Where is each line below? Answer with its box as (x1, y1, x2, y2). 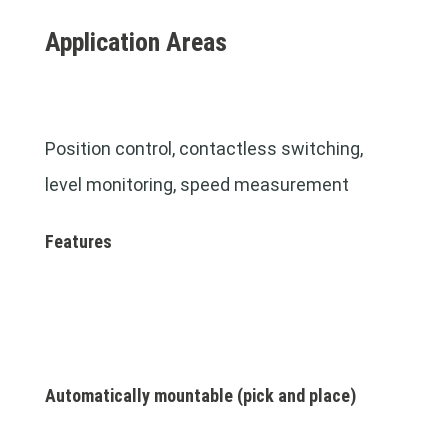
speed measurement (179, 174, 349, 195)
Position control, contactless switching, (44, 138, 363, 159)
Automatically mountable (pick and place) (44, 385, 356, 406)
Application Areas (44, 27, 227, 57)
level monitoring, (44, 174, 180, 195)
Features (44, 231, 112, 252)
